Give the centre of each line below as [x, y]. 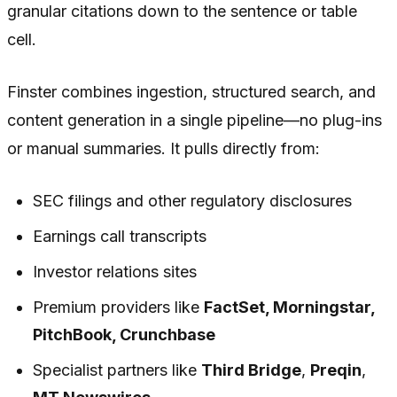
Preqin [336, 370]
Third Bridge [252, 370]
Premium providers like [119, 307]
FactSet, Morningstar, [290, 307]
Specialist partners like [117, 370]
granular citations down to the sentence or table [182, 12]
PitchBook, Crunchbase [125, 335]
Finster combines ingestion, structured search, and [191, 92]
